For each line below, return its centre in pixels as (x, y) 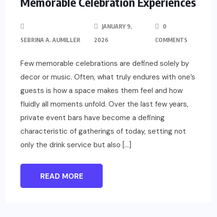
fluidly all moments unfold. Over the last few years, (104, 104)
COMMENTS (171, 40)
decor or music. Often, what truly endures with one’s (108, 77)
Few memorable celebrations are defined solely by (105, 64)
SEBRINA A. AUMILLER (50, 40)
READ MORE (62, 177)
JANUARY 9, (116, 27)
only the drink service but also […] (76, 145)
